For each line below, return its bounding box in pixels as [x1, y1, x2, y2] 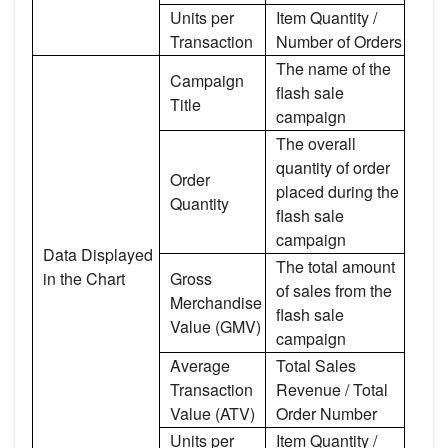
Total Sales [276, 353, 356, 377]
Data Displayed [43, 242, 153, 266]
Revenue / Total [276, 377, 388, 401]
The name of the [276, 56, 391, 80]
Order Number [276, 401, 377, 425]
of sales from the [276, 278, 392, 302]
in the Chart [43, 266, 125, 290]
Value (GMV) [170, 314, 261, 338]
